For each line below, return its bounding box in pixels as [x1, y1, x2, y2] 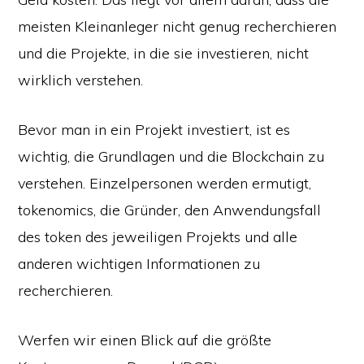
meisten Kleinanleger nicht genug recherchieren [18, 17, 337, 36]
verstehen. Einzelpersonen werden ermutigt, [18, 174, 312, 193]
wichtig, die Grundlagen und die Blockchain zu [18, 147, 325, 166]
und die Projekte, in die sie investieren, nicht [18, 44, 310, 63]
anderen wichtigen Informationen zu [18, 254, 261, 273]
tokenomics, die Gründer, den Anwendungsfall [18, 201, 322, 219]
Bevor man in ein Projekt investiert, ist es [18, 120, 291, 139]
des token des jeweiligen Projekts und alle [18, 227, 298, 246]
